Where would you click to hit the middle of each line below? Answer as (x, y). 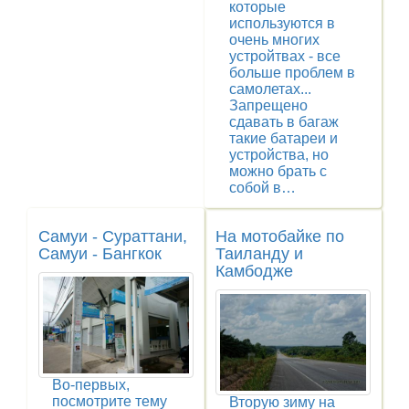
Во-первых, (91, 385)
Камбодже (254, 271)
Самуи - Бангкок (100, 253)
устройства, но (279, 154)
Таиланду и (259, 253)
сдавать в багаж (284, 121)
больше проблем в (292, 72)
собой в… (262, 187)
